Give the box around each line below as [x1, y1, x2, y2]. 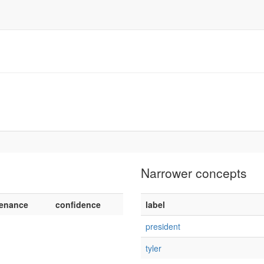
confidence [55, 199, 101, 210]
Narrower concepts [141, 164, 247, 181]
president [146, 220, 180, 232]
